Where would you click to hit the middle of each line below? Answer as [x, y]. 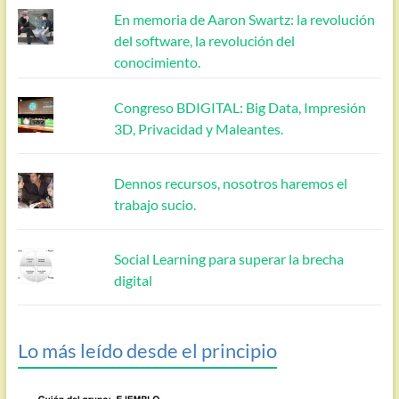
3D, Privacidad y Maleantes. [199, 128]
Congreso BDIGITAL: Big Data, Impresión [240, 107]
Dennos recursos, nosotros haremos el [231, 183]
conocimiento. [158, 61]
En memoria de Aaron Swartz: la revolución [245, 19]
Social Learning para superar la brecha [229, 258]
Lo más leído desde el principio [147, 350]
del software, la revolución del [205, 40]
